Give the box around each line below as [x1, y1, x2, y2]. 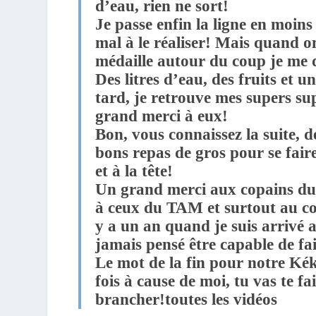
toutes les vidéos [165, 290, 278, 308]
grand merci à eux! [95, 107, 229, 125]
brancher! [95, 290, 166, 308]
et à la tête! [95, 162, 174, 180]
